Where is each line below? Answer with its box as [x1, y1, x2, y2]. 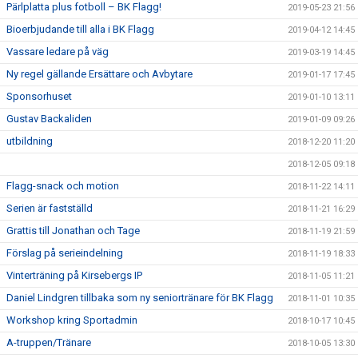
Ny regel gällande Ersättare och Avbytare [6, 67, 193, 80]
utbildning [6, 134, 53, 147]
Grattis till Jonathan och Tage [6, 224, 140, 237]
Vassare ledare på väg [6, 45, 109, 58]
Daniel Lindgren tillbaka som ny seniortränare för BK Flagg [6, 291, 273, 304]
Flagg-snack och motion [6, 179, 119, 192]
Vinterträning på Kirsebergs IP [6, 268, 142, 281]
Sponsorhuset [6, 89, 72, 102]
